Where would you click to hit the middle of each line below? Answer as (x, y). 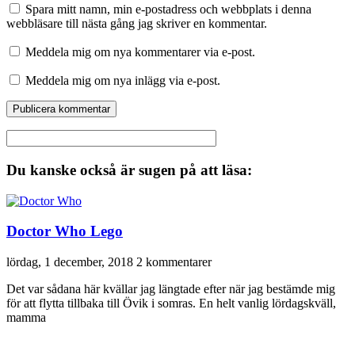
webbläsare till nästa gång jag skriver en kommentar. (137, 24)
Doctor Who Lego (65, 231)
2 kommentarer (174, 262)
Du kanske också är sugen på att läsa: (129, 170)
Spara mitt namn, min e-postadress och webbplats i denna (168, 10)
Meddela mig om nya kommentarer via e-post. (140, 52)
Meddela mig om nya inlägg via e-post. (123, 81)
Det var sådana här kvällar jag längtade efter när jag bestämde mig (171, 289)
